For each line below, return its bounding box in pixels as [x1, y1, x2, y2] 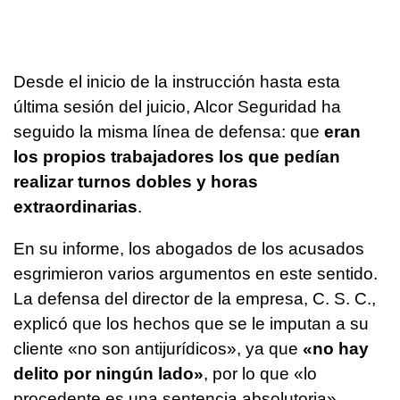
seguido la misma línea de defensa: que [13, 122, 324, 142]
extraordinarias [13, 197, 137, 217]
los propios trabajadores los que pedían [13, 147, 340, 167]
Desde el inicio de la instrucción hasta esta [13, 72, 340, 92]
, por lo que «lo [204, 364, 317, 384]
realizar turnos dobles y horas [13, 172, 258, 192]
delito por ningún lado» [13, 364, 204, 384]
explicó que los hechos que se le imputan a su [13, 314, 369, 334]
